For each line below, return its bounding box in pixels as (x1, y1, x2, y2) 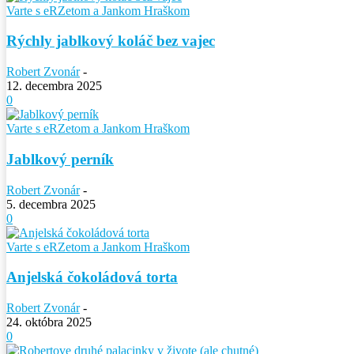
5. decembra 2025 (6, 197, 96, 211)
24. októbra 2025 (6, 314, 92, 329)
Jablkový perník (6, 150, 114, 168)
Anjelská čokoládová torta (6, 269, 178, 286)
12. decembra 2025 (6, 79, 102, 93)
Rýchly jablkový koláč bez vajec (6, 32, 215, 50)
